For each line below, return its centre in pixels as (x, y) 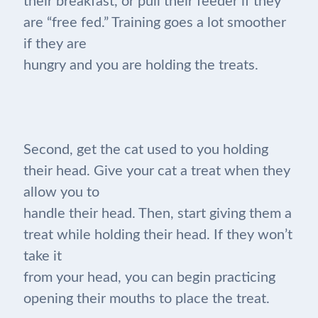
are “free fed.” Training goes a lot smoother (154, 23)
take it (42, 257)
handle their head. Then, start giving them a (157, 214)
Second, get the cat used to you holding (146, 150)
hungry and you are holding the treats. (141, 66)
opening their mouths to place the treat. (146, 299)
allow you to (61, 193)
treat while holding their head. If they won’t (158, 235)
